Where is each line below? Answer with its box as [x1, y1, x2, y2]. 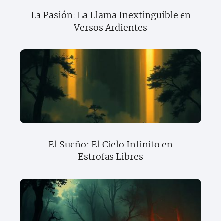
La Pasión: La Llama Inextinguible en [30, 9, 191, 21]
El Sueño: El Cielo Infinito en [48, 139, 173, 150]
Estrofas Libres [78, 151, 143, 163]
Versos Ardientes [74, 22, 147, 34]
